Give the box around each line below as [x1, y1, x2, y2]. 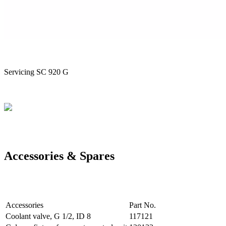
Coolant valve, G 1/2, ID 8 [6, 212, 91, 221]
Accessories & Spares [4, 149, 115, 163]
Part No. [129, 201, 156, 210]
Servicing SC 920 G [4, 68, 69, 77]
